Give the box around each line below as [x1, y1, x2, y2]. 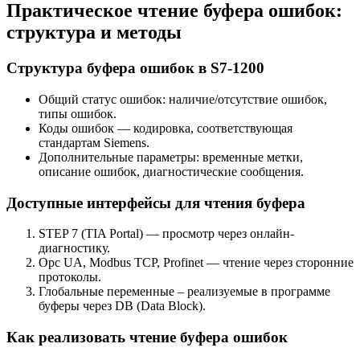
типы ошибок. [39, 106, 117, 121]
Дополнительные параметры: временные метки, [39, 149, 303, 164]
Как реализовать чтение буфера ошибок [6, 329, 288, 346]
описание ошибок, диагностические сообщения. [39, 164, 304, 178]
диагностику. [39, 241, 110, 256]
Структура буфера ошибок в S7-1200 [6, 59, 264, 77]
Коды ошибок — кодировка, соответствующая [39, 121, 292, 135]
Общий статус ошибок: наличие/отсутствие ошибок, [39, 92, 327, 106]
